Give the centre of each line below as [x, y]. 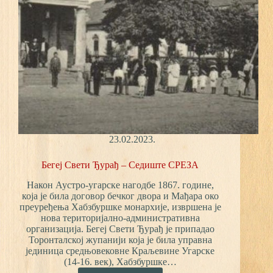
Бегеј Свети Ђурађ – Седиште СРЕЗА [120, 165]
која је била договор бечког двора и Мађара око [120, 196]
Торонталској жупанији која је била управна [120, 240]
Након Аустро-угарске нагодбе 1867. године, [120, 185]
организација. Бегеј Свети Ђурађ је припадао [120, 229]
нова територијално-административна [120, 218]
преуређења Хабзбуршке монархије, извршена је [120, 207]
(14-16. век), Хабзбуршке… [120, 262]
